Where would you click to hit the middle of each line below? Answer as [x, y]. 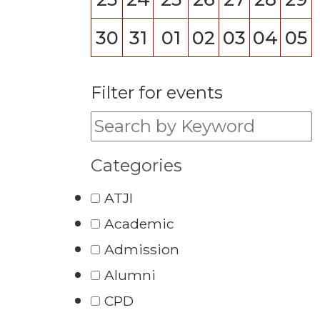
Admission [142, 249]
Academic [139, 224]
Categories [136, 165]
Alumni [130, 275]
